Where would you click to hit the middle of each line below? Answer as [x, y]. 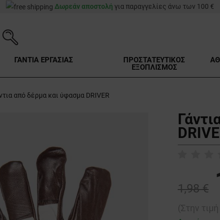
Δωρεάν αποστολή [84, 6]
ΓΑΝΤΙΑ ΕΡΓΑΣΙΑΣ [43, 60]
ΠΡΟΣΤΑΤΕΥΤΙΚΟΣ [154, 60]
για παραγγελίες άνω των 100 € [164, 6]
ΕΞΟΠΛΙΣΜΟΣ [154, 68]
